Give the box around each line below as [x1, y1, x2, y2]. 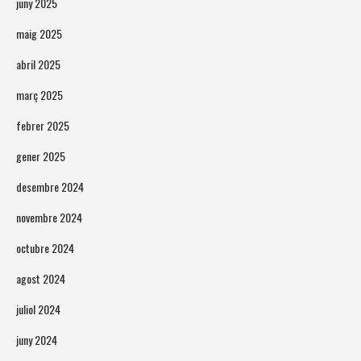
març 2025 [16, 86, 63, 104]
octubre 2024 [16, 239, 74, 257]
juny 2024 [16, 331, 57, 349]
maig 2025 [16, 25, 62, 43]
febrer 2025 [16, 117, 69, 135]
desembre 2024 [16, 178, 84, 196]
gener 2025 [16, 147, 65, 165]
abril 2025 [16, 56, 60, 73]
